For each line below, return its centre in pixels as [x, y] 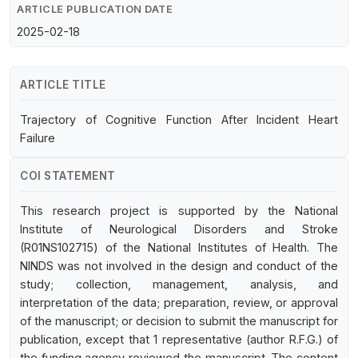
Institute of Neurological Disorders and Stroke [179, 229]
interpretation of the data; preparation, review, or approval [179, 302]
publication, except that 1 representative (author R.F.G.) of [179, 339]
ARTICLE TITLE [63, 84]
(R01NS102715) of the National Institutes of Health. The [179, 247]
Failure [38, 137]
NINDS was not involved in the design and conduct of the [179, 265]
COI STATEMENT [68, 175]
